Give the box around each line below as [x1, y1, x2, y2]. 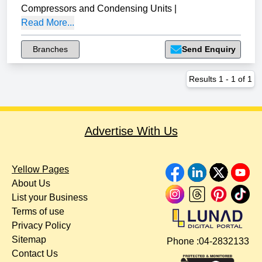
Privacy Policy [12, 220, 71, 231]
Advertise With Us [84, 125, 178, 138]
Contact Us [12, 249, 58, 259]
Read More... [21, 18, 74, 28]
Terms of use [12, 206, 64, 217]
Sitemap [12, 235, 46, 245]
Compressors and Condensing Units [21, 4, 172, 14]
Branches [33, 44, 68, 54]
